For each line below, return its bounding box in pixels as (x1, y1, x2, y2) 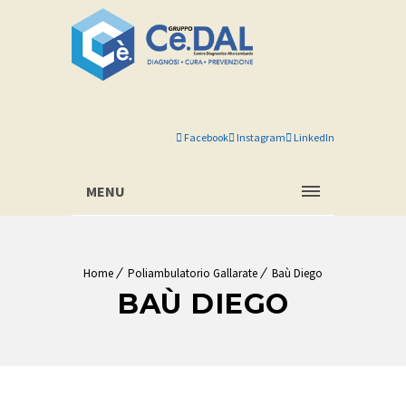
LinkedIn (292, 130, 334, 144)
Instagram (235, 130, 285, 144)
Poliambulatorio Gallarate (128, 266, 257, 281)
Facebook (182, 130, 228, 144)
